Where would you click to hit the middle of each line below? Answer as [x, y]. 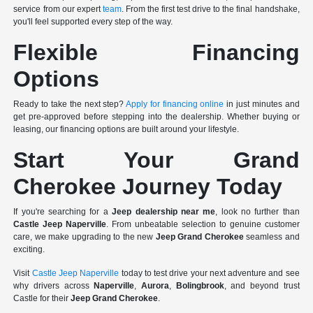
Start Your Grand [156, 160]
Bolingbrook [200, 286]
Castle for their [42, 299]
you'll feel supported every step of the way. [93, 22]
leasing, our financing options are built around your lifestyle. [126, 130]
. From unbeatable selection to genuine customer [203, 225]
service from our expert [58, 9]
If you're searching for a [63, 212]
